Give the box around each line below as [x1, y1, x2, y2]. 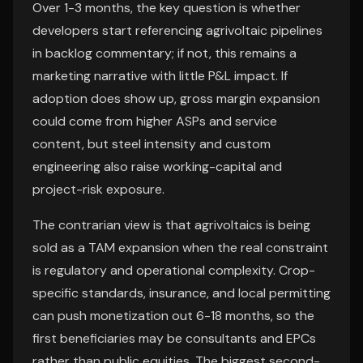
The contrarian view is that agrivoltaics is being [32, 216, 310, 233]
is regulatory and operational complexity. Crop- [32, 262, 315, 279]
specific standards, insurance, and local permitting [32, 284, 331, 301]
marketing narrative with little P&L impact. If [32, 67, 288, 84]
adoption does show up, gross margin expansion [32, 90, 320, 107]
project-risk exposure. [32, 181, 164, 198]
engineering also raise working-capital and [32, 158, 282, 175]
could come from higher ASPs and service [32, 113, 277, 130]
